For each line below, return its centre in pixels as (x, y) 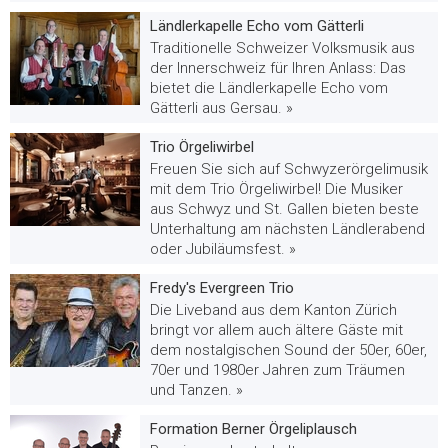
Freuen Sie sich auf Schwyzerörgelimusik (289, 168)
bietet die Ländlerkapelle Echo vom (269, 87)
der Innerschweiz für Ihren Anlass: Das (278, 67)
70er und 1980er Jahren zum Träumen (277, 369)
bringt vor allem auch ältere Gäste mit (276, 329)
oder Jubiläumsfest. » (223, 248)
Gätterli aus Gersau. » (221, 107)
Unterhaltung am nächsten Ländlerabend (287, 228)
